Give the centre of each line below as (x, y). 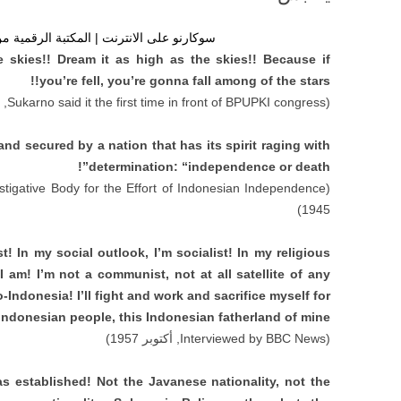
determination (131, 166)
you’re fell (69, 81)
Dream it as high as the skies (153, 59)
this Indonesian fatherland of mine (224, 317)
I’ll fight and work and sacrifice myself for (204, 295)
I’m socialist (191, 252)
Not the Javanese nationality (186, 381)
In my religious (284, 252)
